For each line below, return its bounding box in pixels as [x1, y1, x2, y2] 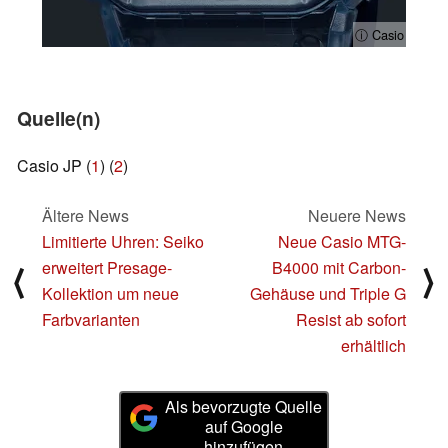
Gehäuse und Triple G [250, 282, 406, 306]
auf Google [204, 414, 283, 438]
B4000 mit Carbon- [272, 256, 406, 280]
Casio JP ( [17, 154, 91, 178]
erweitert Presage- [42, 256, 172, 280]
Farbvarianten [42, 308, 140, 332]
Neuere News [308, 204, 406, 228]
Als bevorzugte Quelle [165, 394, 323, 418]
